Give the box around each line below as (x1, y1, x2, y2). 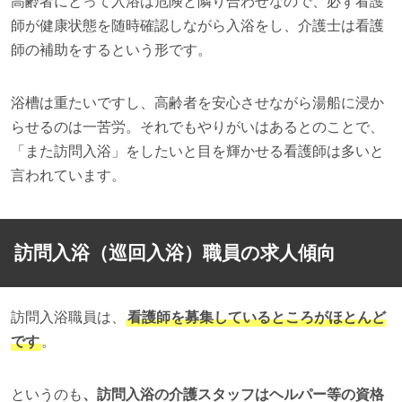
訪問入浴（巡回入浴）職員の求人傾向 (13, 242, 336, 264)
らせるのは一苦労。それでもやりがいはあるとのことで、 (10, 118, 384, 135)
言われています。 (10, 167, 126, 183)
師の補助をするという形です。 (10, 41, 212, 57)
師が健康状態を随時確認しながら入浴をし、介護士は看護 (10, 17, 384, 33)
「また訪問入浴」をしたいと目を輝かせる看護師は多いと (10, 143, 384, 159)
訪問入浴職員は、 (10, 310, 126, 326)
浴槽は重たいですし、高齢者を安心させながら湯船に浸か (10, 94, 384, 110)
